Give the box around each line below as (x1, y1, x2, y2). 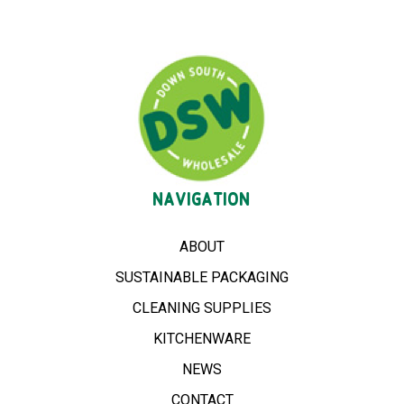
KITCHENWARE (153, 329, 251, 347)
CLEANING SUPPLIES (133, 298, 271, 317)
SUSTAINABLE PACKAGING (115, 268, 289, 286)
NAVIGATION (152, 189, 252, 210)
